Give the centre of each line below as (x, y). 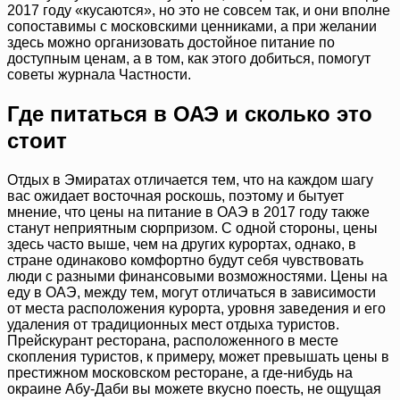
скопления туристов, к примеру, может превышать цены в (198, 357)
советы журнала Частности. (99, 75)
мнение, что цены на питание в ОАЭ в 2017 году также (188, 212)
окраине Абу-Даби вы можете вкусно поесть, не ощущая (194, 389)
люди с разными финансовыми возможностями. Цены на (197, 277)
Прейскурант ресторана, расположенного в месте (173, 341)
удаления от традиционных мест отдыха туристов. (173, 325)
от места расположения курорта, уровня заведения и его (196, 309)
